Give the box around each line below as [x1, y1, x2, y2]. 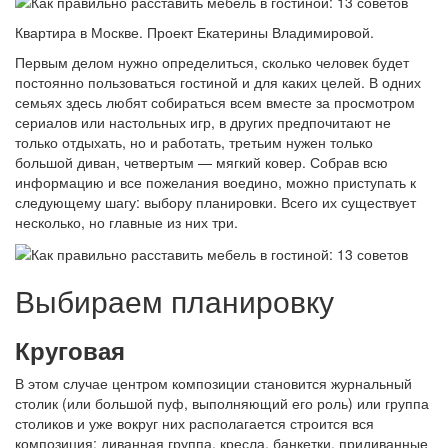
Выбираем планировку [15, 278, 334, 322]
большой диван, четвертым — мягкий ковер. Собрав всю [15, 151, 388, 172]
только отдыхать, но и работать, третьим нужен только [15, 131, 373, 152]
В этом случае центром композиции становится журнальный [15, 372, 412, 393]
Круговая [15, 332, 125, 367]
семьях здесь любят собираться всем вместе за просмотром [15, 91, 415, 112]
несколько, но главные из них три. [15, 211, 238, 232]
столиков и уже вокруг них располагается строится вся [15, 412, 374, 433]
